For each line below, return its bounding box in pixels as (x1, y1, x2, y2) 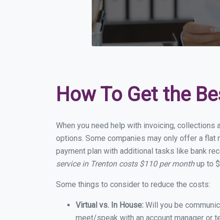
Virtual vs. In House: (76, 200, 143, 210)
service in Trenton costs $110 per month (56, 159, 194, 168)
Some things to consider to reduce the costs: (56, 180, 210, 189)
